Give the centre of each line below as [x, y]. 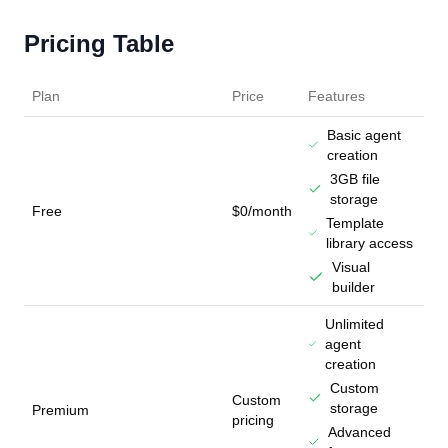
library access [369, 243]
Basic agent [364, 135]
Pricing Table [99, 43]
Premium [60, 410]
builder [353, 287]
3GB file [354, 179]
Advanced [359, 432]
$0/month [262, 211]
